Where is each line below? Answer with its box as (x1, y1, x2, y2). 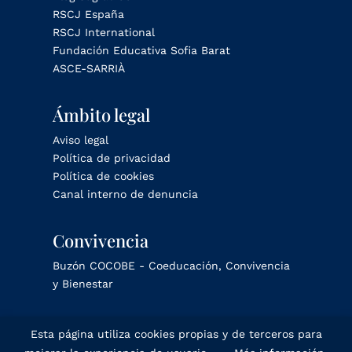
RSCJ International (53, 25, 156, 38)
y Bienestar (53, 277, 114, 290)
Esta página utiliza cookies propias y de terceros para (30, 328, 322, 340)
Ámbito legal (53, 102, 151, 126)
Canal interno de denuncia (53, 187, 199, 200)
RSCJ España (53, 7, 125, 20)
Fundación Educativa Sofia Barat (53, 43, 231, 57)
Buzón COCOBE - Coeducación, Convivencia (53, 258, 291, 272)
